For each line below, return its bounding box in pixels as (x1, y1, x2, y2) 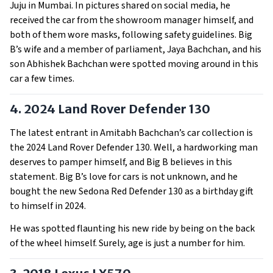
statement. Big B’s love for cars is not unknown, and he (10, 170, 238, 183)
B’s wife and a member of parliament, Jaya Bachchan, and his (10, 43, 261, 56)
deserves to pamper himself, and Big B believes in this (10, 155, 232, 169)
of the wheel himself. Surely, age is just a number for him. (10, 236, 247, 250)
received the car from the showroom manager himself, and (10, 13, 253, 27)
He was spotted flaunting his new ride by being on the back (10, 222, 255, 235)
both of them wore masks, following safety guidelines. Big (10, 28, 252, 41)
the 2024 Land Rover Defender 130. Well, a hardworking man (10, 141, 258, 154)
